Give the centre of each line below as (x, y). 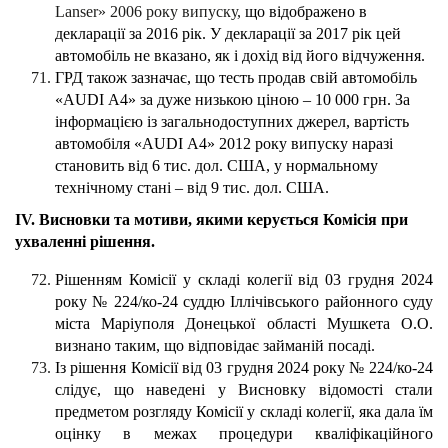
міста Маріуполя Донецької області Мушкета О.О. (244, 324)
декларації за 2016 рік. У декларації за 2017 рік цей (228, 34)
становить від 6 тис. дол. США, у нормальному (216, 166)
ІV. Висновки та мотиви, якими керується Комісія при (211, 220)
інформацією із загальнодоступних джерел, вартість (232, 122)
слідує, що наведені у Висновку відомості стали (244, 390)
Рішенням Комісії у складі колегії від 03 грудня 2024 (244, 280)
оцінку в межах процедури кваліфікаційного (244, 434)
